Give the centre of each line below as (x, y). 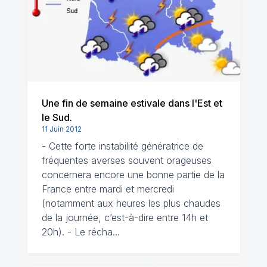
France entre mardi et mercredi (108, 189)
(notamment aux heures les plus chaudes (131, 203)
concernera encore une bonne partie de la (133, 175)
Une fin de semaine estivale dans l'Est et (132, 103)
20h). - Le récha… (81, 232)
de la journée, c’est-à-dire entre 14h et (125, 218)
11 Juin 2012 (61, 129)
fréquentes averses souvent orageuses (126, 160)
